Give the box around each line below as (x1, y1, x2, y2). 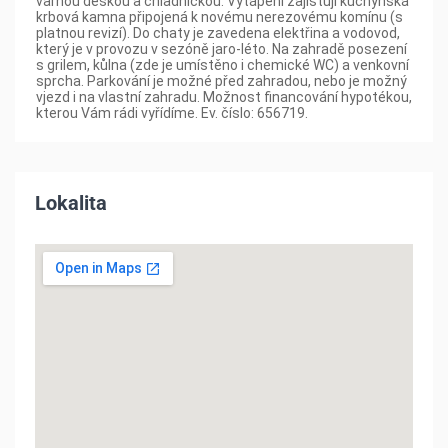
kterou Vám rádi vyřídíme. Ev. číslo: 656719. (36, 104, 308, 121)
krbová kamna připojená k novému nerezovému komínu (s (36, 8, 403, 25)
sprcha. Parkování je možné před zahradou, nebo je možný (36, 72, 407, 89)
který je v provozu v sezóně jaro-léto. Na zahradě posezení (36, 40, 407, 57)
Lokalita (35, 190, 107, 215)
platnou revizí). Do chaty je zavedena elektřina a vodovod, (36, 24, 400, 41)
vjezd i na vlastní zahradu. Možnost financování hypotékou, (36, 88, 412, 105)
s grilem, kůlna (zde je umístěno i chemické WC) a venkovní (36, 56, 409, 73)
